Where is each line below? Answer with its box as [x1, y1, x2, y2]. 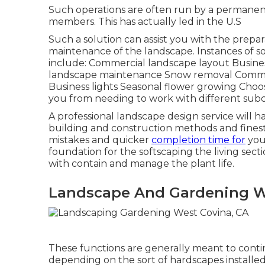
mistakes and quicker [49, 134, 151, 146]
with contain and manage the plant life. [49, 158, 234, 169]
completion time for [151, 134, 245, 146]
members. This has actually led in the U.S [49, 16, 241, 27]
